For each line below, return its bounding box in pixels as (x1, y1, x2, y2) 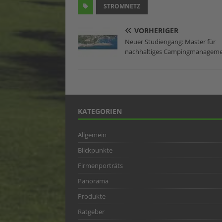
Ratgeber (78, 207, 105, 217)
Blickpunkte (78, 146, 112, 155)
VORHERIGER (134, 26, 178, 36)
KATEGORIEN (78, 107, 122, 116)
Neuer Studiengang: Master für (125, 37, 216, 47)
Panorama (78, 176, 109, 186)
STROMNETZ (104, 2, 140, 11)
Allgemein (78, 130, 107, 140)
